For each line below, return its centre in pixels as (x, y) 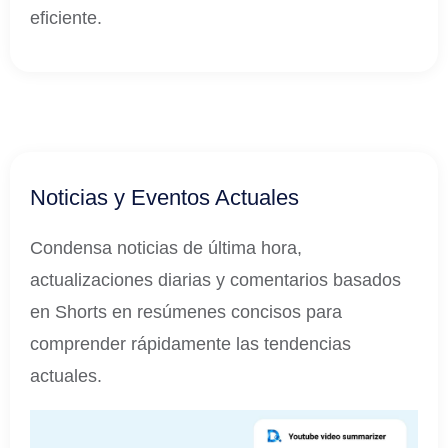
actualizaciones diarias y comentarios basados (215, 279)
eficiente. (66, 17)
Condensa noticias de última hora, (166, 247)
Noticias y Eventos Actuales (164, 197)
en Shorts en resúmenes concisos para (186, 311)
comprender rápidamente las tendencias (190, 343)
